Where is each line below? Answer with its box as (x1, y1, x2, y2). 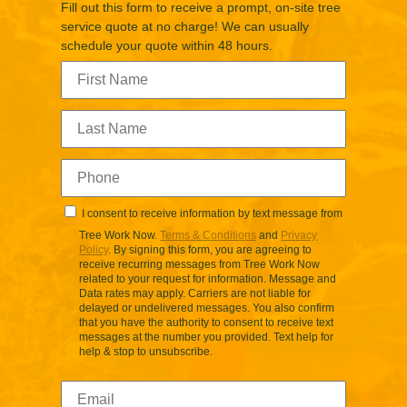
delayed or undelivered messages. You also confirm (79, 301, 335, 314)
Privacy (281, 228, 318, 242)
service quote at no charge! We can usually (61, 18, 310, 34)
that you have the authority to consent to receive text (79, 315, 334, 329)
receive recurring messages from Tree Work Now (79, 257, 321, 271)
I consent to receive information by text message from (79, 206, 343, 220)
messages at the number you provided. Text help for (79, 330, 334, 343)
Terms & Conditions (160, 228, 257, 242)
